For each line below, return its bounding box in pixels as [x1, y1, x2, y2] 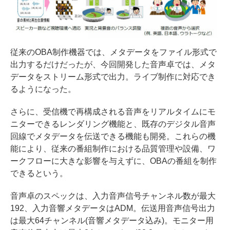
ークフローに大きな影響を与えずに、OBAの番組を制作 [10, 157, 217, 166]
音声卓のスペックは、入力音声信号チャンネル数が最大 [10, 191, 216, 201]
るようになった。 [10, 85, 76, 94]
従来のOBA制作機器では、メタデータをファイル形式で [10, 48, 217, 57]
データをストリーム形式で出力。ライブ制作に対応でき [10, 72, 216, 82]
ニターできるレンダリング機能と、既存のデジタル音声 [10, 120, 216, 129]
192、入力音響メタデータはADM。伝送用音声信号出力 [10, 204, 215, 213]
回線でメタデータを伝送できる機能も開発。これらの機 [10, 132, 216, 141]
